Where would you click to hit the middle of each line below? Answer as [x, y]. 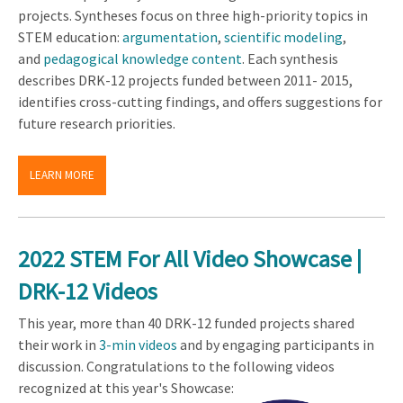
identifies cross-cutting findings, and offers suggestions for [200, 102]
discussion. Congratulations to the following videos [176, 367]
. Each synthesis [290, 59]
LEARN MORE [62, 175]
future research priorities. [97, 124]
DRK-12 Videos [88, 291]
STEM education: [70, 37]
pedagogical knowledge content [143, 59]
